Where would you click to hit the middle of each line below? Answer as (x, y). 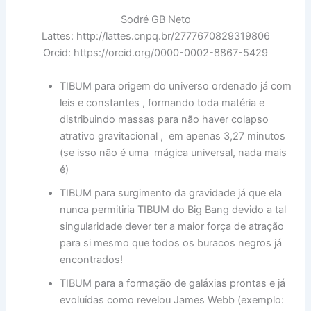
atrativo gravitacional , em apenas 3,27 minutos (173, 136)
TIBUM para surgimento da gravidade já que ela (171, 193)
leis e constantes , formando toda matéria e (162, 102)
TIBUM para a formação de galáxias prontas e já (173, 283)
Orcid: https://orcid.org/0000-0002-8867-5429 (155, 53)
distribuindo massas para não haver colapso (165, 119)
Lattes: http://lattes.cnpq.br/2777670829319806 (155, 36)
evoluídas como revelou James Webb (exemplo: (172, 300)
